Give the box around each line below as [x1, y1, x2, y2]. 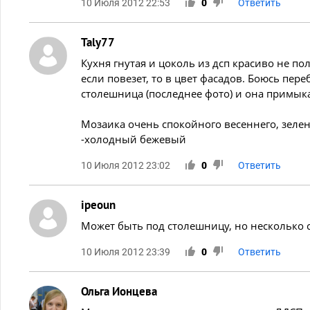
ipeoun [81, 197, 116, 212]
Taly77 [81, 34, 115, 50]
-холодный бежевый [81, 131, 186, 146]
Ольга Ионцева [81, 283, 157, 299]
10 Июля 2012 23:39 [81, 246, 170, 257]
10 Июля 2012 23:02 [81, 159, 170, 171]
